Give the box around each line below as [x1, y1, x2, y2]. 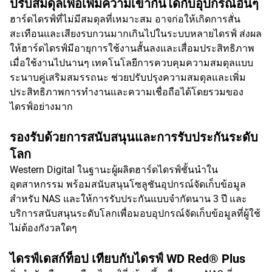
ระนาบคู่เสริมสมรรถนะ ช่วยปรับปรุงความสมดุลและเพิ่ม [10, 72, 246, 83]
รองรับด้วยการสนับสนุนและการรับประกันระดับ [10, 130, 258, 144]
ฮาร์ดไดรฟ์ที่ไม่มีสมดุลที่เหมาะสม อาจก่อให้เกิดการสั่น [10, 13, 240, 25]
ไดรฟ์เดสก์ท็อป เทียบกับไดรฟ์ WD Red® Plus [10, 251, 245, 266]
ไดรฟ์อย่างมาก [10, 101, 73, 112]
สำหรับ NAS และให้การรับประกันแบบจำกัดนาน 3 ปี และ [10, 193, 247, 205]
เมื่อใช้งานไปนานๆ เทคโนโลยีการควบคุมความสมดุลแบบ [10, 57, 253, 69]
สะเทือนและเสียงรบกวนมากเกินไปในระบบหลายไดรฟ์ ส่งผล [10, 28, 262, 39]
